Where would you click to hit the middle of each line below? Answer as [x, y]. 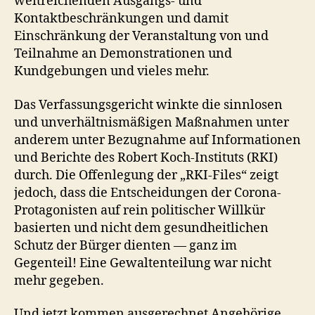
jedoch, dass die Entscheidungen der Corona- [148, 193]
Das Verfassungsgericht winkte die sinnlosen [148, 105]
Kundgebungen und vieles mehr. [112, 71]
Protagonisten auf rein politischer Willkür [140, 210]
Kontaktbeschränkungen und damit [121, 19]
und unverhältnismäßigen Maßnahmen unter [152, 122]
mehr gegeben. [59, 281]
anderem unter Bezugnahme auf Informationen [157, 140]
